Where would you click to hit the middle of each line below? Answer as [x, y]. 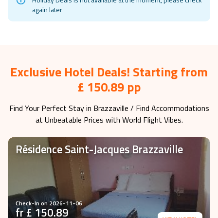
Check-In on [32, 203]
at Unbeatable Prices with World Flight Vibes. [109, 120]
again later [47, 9]
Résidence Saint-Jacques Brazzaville [99, 149]
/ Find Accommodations [169, 108]
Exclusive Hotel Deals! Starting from [109, 72]
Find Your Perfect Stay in [51, 108]
